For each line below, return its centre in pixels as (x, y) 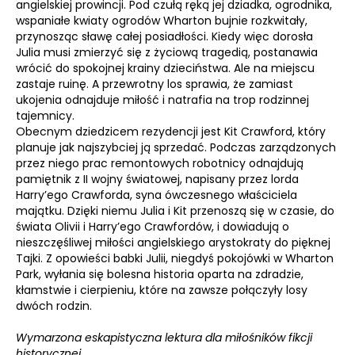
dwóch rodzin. (54, 306)
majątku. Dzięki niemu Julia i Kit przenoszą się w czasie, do (175, 211)
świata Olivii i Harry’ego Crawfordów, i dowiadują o (153, 227)
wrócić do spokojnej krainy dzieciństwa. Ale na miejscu (165, 68)
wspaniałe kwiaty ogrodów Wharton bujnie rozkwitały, (162, 21)
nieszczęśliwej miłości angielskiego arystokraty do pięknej (173, 242)
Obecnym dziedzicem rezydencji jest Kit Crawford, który (171, 132)
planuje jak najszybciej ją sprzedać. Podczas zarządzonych (176, 147)
